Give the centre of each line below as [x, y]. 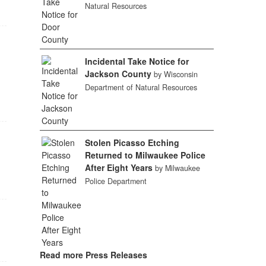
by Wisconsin [176, 74]
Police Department [116, 181]
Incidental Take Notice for [137, 61]
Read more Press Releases [93, 255]
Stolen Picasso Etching [132, 142]
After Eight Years [119, 167]
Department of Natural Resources [141, 87]
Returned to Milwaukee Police [145, 155]
